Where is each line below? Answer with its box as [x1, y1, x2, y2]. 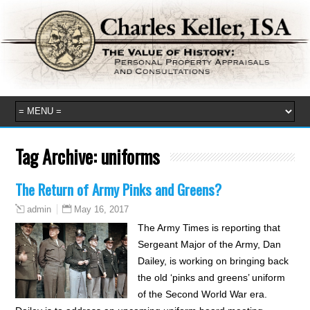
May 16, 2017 [74, 203, 129, 215]
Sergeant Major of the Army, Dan [137, 238, 281, 250]
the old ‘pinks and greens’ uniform [137, 271, 285, 283]
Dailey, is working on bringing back [137, 255, 289, 266]
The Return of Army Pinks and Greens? [15, 178, 222, 200]
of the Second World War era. [137, 288, 267, 300]
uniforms [101, 142, 161, 170]
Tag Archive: [15, 142, 102, 170]
